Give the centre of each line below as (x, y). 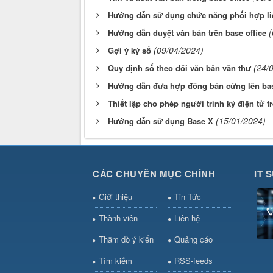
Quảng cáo (193, 239)
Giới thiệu (115, 197)
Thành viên (118, 218)
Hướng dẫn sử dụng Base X (161, 121)
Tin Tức (187, 197)
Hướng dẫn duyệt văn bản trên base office (187, 33)
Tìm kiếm (115, 261)
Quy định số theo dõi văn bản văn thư (179, 68)
